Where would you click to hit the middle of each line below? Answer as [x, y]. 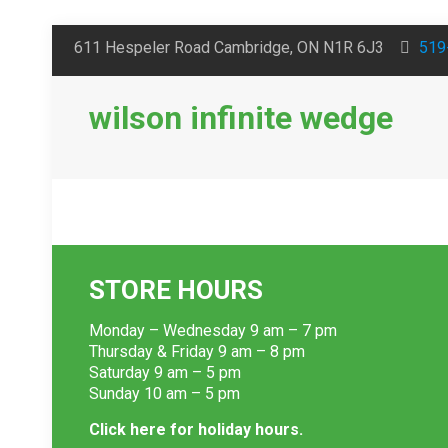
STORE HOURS [175, 290]
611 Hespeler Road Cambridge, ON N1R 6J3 [229, 47]
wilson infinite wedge [240, 118]
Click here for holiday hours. [195, 429]
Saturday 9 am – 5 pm [164, 372]
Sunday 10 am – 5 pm [164, 393]
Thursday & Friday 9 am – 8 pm [196, 351]
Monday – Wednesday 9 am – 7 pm [212, 330]
